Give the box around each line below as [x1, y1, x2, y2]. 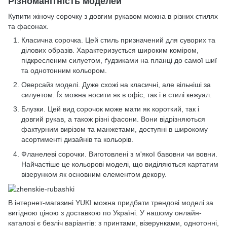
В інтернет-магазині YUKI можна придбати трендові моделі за [8, 199, 213, 207]
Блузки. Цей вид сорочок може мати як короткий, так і [21, 105, 199, 113]
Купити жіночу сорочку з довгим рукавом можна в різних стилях [8, 12, 218, 20]
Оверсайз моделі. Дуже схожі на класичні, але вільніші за [21, 80, 211, 89]
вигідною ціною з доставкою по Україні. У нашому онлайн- [8, 209, 202, 217]
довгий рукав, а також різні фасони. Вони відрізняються [21, 115, 205, 124]
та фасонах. [8, 22, 49, 30]
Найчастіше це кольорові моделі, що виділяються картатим [21, 160, 218, 168]
